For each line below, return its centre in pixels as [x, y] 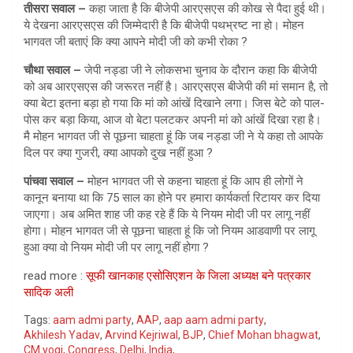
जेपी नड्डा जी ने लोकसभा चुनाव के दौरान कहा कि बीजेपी [201, 70]
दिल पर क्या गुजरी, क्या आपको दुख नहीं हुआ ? [118, 152]
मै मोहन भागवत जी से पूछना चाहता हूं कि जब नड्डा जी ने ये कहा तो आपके [173, 136]
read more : [55, 275]
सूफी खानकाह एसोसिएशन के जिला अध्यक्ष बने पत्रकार [199, 275]
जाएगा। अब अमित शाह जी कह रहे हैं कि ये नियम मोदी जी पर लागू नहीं [167, 214]
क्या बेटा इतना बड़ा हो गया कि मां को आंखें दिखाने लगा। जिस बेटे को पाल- [174, 103]
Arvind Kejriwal [141, 334]
